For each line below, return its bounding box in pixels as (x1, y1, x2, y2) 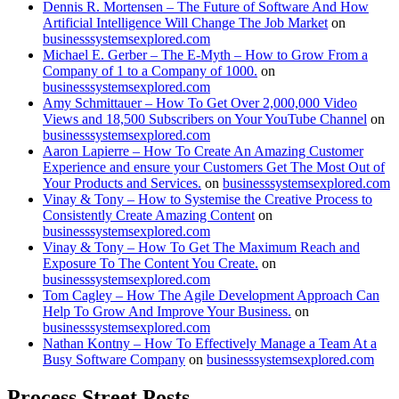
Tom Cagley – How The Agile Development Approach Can (43, 287, 379, 303)
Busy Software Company (43, 351, 185, 367)
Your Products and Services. (43, 175, 201, 191)
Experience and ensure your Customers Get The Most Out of (43, 159, 385, 175)
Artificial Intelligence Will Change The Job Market (43, 14, 328, 30)
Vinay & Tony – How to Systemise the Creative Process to (43, 191, 372, 207)
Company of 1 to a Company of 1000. (43, 62, 257, 78)
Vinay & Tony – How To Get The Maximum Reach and (43, 239, 360, 255)
